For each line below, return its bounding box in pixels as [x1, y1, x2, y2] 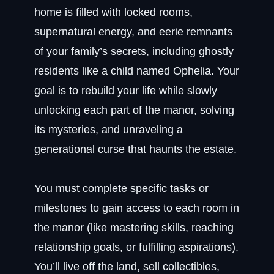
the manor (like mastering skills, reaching [34, 221, 234, 234]
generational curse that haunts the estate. [34, 143, 237, 155]
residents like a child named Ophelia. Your [34, 65, 239, 77]
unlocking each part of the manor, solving [34, 104, 234, 116]
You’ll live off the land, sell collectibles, [34, 261, 220, 273]
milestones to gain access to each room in [34, 202, 239, 214]
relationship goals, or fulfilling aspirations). [34, 241, 239, 253]
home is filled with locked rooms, [34, 6, 193, 18]
